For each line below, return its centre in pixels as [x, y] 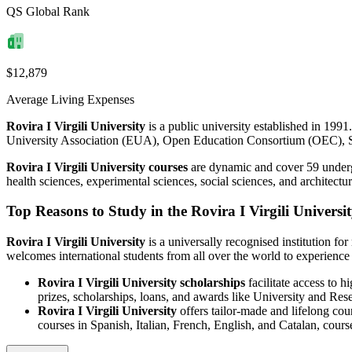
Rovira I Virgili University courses [97, 167]
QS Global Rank [48, 11]
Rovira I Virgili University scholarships [141, 283]
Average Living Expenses [70, 99]
